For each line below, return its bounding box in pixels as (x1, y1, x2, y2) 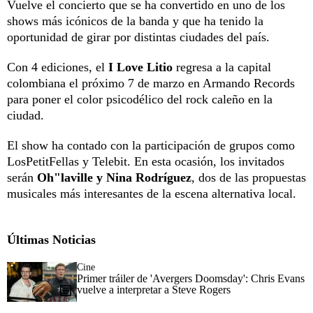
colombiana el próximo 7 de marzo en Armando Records (7, 75, 295, 90)
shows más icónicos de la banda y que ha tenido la (7, 13, 263, 28)
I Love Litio (105, 59, 176, 74)
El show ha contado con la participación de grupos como (7, 138, 295, 152)
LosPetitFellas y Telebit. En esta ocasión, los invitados (7, 154, 284, 168)
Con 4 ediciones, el (7, 59, 105, 74)
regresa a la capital (176, 59, 271, 74)
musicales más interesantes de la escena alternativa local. (7, 186, 296, 201)
